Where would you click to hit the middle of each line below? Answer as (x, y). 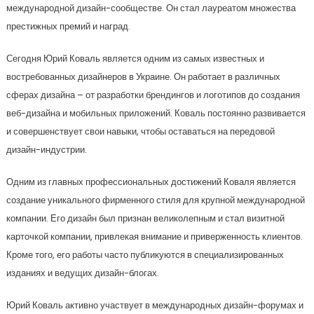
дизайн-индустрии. (46, 150)
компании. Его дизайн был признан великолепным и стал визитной (145, 218)
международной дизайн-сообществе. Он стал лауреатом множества (151, 8)
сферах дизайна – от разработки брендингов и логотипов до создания (153, 95)
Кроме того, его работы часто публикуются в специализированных (145, 255)
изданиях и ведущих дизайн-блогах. (82, 273)
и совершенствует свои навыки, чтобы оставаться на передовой (140, 131)
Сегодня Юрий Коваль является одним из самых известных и (135, 59)
